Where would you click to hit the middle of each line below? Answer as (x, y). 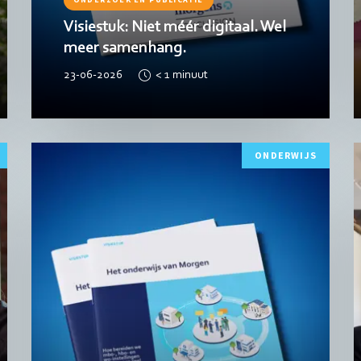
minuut (190, 75)
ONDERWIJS (286, 155)
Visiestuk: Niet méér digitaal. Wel (174, 27)
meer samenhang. (124, 48)
